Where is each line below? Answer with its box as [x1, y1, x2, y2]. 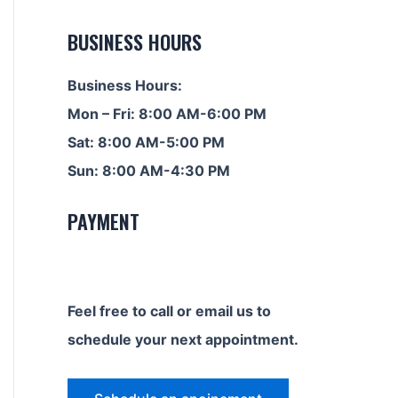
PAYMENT [68, 207, 139, 235]
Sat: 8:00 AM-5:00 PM [68, 133, 225, 151]
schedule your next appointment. [68, 330, 298, 348]
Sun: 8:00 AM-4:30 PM [68, 162, 230, 179]
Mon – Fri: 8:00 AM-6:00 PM [68, 105, 267, 123]
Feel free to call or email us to [68, 302, 271, 320]
